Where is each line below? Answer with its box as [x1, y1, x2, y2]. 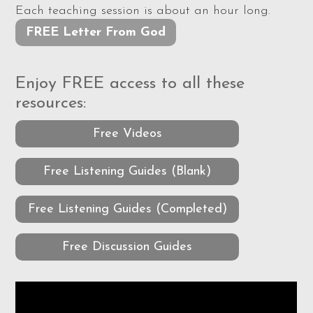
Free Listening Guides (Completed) [27, 203, 227, 217]
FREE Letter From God [26, 26, 166, 40]
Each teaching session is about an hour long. [15, 4, 271, 18]
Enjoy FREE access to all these [15, 75, 245, 93]
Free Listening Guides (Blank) [43, 165, 212, 179]
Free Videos [92, 127, 162, 141]
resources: [15, 95, 87, 112]
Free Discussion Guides [62, 240, 193, 254]
